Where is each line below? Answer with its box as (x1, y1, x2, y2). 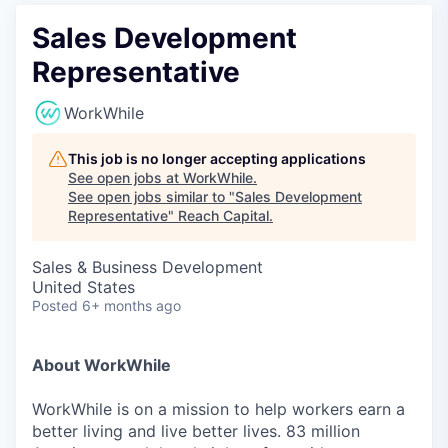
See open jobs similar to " (68, 188, 235, 205)
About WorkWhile (32, 355, 171, 375)
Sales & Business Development (32, 257, 263, 277)
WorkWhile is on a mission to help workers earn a (32, 399, 405, 419)
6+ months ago (82, 297, 181, 314)
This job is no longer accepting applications (68, 150, 366, 167)
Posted (32, 297, 78, 314)
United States (32, 277, 135, 297)
